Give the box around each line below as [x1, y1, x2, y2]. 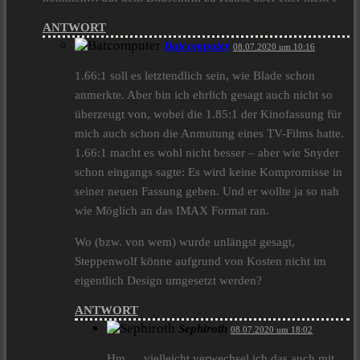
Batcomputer [164, 39, 230, 53]
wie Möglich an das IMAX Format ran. [75, 204, 269, 218]
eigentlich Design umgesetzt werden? [75, 274, 262, 288]
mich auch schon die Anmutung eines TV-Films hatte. [75, 127, 344, 141]
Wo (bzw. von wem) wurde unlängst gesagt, [75, 235, 295, 249]
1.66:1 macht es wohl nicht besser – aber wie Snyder [75, 146, 339, 160]
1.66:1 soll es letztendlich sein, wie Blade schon [75, 69, 315, 83]
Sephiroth [178, 322, 227, 336]
